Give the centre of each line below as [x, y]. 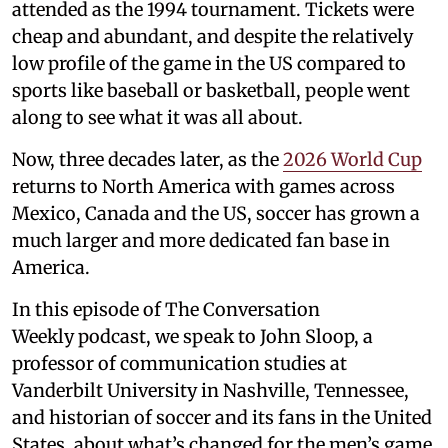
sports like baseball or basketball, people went [211, 90]
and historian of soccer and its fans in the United [222, 417]
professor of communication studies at [179, 363]
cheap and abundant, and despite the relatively [212, 36]
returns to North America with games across [203, 186]
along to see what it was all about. [157, 117]
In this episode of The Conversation [166, 309]
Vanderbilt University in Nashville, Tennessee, [210, 390]
